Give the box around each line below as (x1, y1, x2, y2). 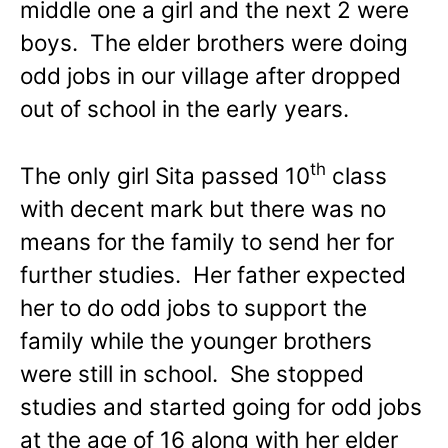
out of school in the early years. (20, 94, 349, 122)
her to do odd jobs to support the (20, 293, 367, 321)
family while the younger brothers (20, 326, 372, 354)
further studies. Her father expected (20, 260, 406, 288)
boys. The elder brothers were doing (20, 28, 408, 56)
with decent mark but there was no (20, 194, 386, 222)
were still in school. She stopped (20, 359, 364, 387)
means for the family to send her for (20, 227, 394, 255)
